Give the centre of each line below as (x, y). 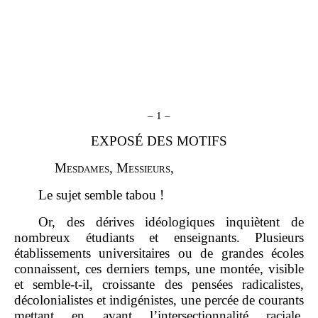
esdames (88, 168)
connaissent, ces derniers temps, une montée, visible (159, 268)
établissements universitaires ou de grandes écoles (159, 253)
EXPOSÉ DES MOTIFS (159, 141)
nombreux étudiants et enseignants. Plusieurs (159, 237)
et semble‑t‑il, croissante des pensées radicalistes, (159, 284)
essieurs (149, 168)
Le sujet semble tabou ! (101, 194)
